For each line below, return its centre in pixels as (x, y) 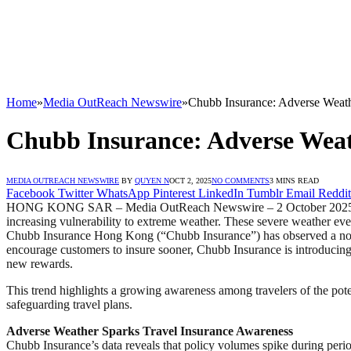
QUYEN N (152, 180)
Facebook (31, 193)
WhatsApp (123, 193)
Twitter (76, 193)
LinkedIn (221, 193)
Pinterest (174, 193)
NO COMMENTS (241, 180)
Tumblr (265, 193)
